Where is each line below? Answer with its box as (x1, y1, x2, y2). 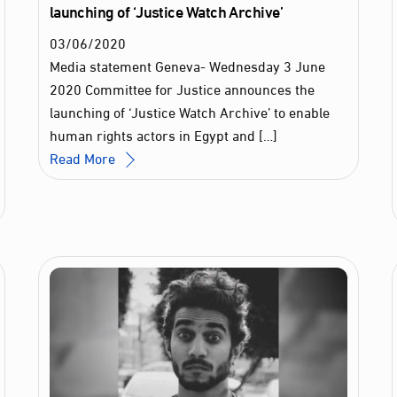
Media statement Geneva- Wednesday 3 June (49, 51, 325, 78)
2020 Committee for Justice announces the (49, 74, 315, 101)
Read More (49, 144, 115, 170)
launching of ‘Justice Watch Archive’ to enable (49, 97, 330, 124)
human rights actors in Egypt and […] (49, 121, 277, 147)
